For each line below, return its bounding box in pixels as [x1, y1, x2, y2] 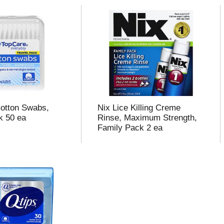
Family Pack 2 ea [97, 123, 162, 132]
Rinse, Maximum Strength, [97, 113, 197, 122]
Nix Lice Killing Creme [97, 103, 180, 112]
